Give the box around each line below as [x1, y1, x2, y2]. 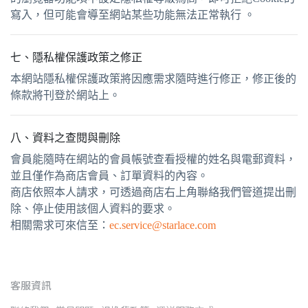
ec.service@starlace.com [109, 219, 219, 231]
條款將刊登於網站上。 [10, 89, 120, 101]
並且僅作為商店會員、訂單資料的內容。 [10, 170, 208, 181]
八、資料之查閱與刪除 [10, 132, 120, 144]
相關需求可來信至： [10, 219, 109, 231]
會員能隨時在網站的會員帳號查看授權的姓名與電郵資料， [10, 153, 296, 165]
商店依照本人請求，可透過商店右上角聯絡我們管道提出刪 [10, 186, 296, 198]
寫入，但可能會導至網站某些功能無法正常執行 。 [10, 9, 255, 21]
